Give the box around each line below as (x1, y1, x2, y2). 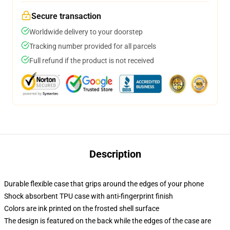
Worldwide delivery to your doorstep (29, 28, 143, 36)
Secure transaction (31, 11, 101, 21)
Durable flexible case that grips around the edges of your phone (4, 180, 204, 188)
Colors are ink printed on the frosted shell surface (4, 204, 159, 213)
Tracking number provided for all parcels (29, 42, 156, 50)
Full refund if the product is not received (29, 56, 154, 65)
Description (89, 148, 141, 160)
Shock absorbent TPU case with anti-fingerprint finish (4, 192, 173, 200)
